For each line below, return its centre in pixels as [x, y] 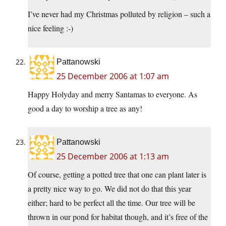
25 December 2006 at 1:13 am [113, 157]
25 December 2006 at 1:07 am [113, 76]
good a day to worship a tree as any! [85, 108]
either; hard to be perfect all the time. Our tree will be [111, 203]
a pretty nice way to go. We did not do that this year [109, 189]
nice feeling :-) [50, 28]
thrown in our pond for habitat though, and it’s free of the [118, 217]
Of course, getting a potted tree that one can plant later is [117, 175]
